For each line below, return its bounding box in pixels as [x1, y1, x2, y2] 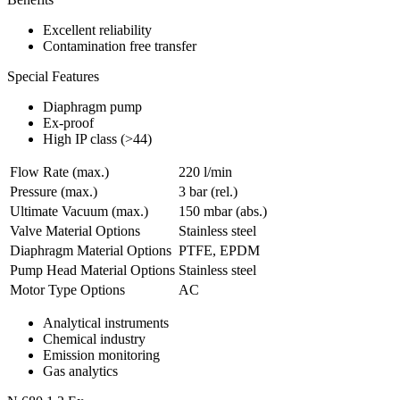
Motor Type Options [10, 282, 125, 298]
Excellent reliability [43, 22, 152, 38]
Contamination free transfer [43, 38, 196, 54]
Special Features [7, 69, 99, 85]
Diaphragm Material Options [10, 243, 171, 259]
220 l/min [179, 164, 232, 180]
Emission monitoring [43, 347, 160, 363]
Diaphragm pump [43, 99, 142, 115]
